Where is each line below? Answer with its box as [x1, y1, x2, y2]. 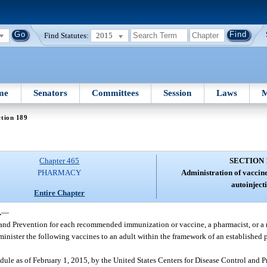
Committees [92, 88, 139, 98]
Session [163, 88, 192, 98]
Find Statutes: [44, 30, 89, 40]
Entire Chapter [34, 188, 85, 197]
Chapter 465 [39, 156, 80, 166]
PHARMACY [38, 168, 82, 178]
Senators [33, 88, 67, 98]
